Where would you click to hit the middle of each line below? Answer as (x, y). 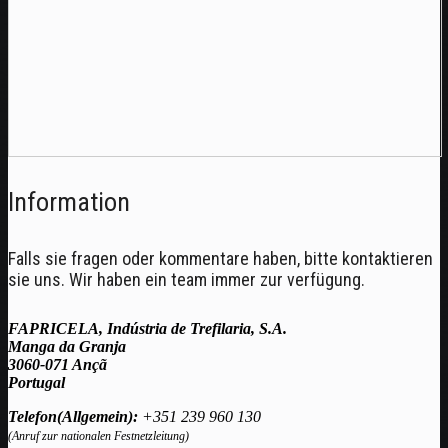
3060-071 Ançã (57, 364)
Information (69, 201)
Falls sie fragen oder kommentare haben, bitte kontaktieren (220, 258)
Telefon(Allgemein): (73, 416)
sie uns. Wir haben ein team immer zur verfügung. (186, 279)
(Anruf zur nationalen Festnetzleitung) (98, 435)
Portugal (36, 382)
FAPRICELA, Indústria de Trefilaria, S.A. (147, 328)
